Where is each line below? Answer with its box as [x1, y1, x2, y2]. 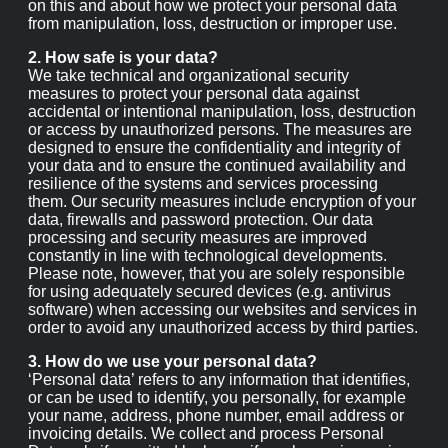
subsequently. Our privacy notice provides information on [28, 23, 416, 45]
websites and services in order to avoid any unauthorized [28, 413, 411, 435]
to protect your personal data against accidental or [28, 149, 378, 171]
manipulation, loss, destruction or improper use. [28, 67, 359, 89]
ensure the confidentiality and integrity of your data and [28, 215, 409, 237]
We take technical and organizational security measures [28, 127, 410, 149]
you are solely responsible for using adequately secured [28, 369, 401, 391]
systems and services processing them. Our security [28, 259, 377, 281]
